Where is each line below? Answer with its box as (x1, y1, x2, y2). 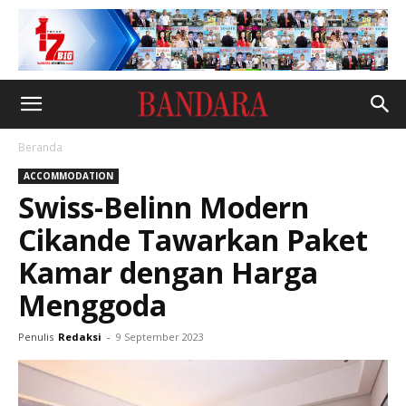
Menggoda (18, 285, 167, 324)
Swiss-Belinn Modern (18, 188, 309, 227)
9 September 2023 (116, 330, 204, 343)
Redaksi (58, 330, 101, 343)
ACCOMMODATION (24, 169, 113, 182)
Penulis (18, 330, 53, 343)
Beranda (18, 140, 63, 155)
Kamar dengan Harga (18, 253, 318, 292)
